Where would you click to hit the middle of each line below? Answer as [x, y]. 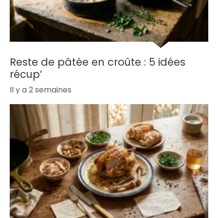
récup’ [26, 74]
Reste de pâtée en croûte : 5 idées [98, 62]
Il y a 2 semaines [41, 90]
